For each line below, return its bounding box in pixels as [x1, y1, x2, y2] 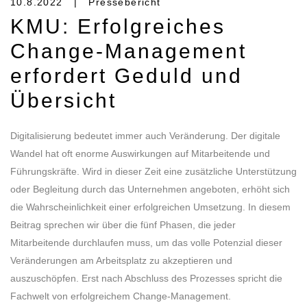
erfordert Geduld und [10, 64, 243, 87]
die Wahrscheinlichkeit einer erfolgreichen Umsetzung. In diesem [10, 201, 291, 212]
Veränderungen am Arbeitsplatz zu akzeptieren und [10, 254, 232, 266]
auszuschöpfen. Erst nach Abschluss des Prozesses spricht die [10, 272, 282, 284]
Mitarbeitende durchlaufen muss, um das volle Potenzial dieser [10, 236, 282, 248]
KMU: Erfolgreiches [10, 14, 225, 38]
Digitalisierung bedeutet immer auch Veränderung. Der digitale [10, 130, 280, 141]
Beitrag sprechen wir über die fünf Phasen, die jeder [10, 219, 236, 230]
